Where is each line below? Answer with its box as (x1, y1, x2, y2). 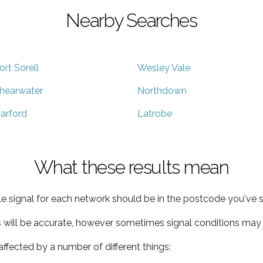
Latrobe (137, 107, 172, 119)
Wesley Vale (137, 62, 190, 73)
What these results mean (34, 156, 229, 178)
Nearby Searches (66, 9, 197, 31)
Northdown (137, 85, 187, 96)
